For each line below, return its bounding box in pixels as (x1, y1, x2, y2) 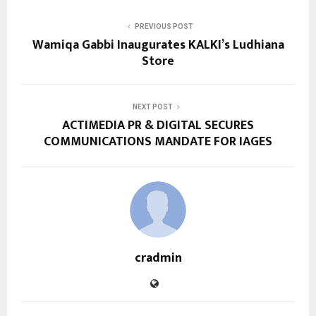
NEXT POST (132, 103, 173, 111)
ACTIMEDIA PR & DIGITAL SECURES (62, 115, 254, 137)
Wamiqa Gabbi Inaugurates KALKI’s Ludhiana (32, 35, 284, 56)
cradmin (134, 248, 182, 269)
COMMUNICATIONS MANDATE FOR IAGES (44, 131, 272, 153)
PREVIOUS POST (134, 23, 193, 31)
